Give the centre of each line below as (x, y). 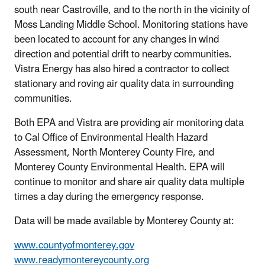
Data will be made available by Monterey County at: (124, 221)
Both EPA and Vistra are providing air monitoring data (129, 123)
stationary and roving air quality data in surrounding (124, 84)
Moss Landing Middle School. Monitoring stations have (131, 25)
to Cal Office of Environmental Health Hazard (111, 138)
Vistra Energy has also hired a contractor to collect (122, 69)
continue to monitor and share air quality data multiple (129, 182)
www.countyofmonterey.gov (74, 245)
